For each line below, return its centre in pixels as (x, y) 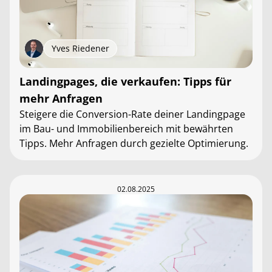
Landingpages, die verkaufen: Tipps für (125, 81)
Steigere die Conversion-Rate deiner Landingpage (132, 114)
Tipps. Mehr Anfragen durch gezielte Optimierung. (134, 143)
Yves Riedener (80, 48)
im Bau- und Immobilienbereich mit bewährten (126, 129)
